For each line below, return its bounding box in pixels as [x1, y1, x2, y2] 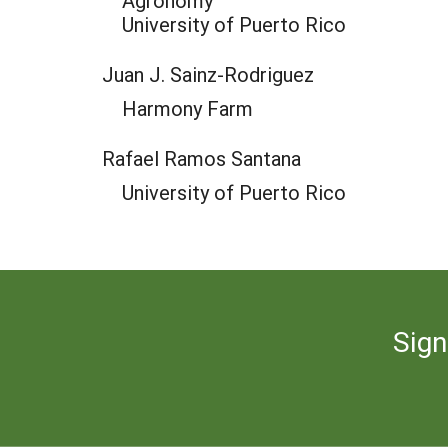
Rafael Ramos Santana [102, 145, 301, 171]
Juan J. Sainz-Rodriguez [102, 61, 314, 87]
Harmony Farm [122, 95, 253, 121]
